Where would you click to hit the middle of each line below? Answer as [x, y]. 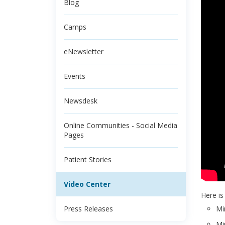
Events [75, 76]
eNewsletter [84, 51]
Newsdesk [81, 101]
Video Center [87, 184]
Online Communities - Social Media [121, 125]
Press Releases [88, 209]
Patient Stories [88, 159]
